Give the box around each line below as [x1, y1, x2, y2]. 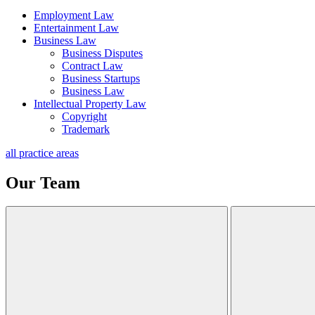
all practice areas [6, 146, 79, 159]
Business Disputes [62, 46, 143, 59]
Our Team [6, 173, 80, 192]
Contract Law [62, 59, 123, 72]
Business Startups [62, 72, 140, 84]
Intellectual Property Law [34, 97, 146, 110]
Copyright [62, 110, 107, 122]
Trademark [62, 122, 110, 135]
